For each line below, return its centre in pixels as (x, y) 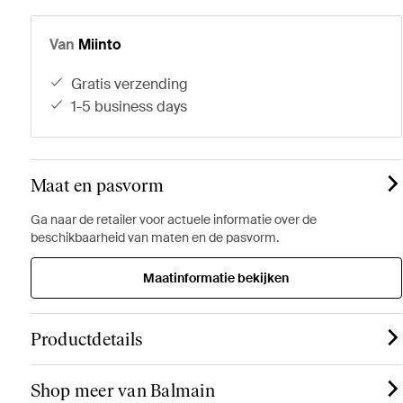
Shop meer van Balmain (122, 390)
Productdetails (86, 339)
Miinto (99, 45)
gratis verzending (135, 84)
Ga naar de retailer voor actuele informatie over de (173, 219)
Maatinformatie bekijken (216, 278)
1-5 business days (132, 107)
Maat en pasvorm (97, 185)
